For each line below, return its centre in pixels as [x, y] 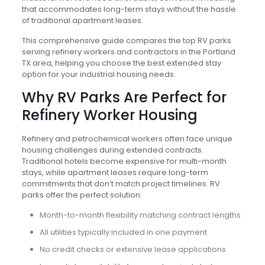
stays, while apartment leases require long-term [115, 172]
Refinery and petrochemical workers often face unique [127, 139]
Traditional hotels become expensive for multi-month [124, 161]
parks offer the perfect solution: [82, 195]
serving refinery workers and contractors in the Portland [128, 52]
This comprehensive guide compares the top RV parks [126, 41]
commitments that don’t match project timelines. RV [121, 184]
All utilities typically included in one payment [123, 232]
